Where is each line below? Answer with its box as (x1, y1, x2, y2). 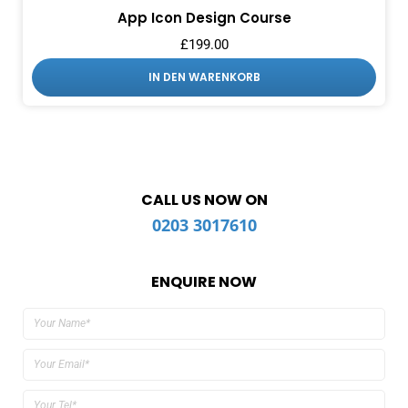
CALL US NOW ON (140, 189, 268, 210)
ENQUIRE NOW (151, 270, 257, 292)
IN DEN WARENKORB (148, 68, 260, 85)
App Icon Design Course (117, 7, 291, 27)
